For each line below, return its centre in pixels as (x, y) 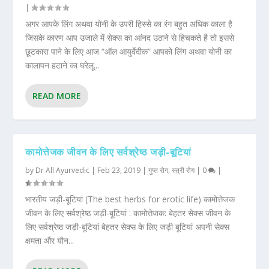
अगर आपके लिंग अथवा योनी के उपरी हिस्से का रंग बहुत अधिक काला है (129, 24)
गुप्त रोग (159, 171)
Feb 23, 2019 (119, 171)
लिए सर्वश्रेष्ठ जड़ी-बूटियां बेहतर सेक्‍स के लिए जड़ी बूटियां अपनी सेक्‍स (128, 227)
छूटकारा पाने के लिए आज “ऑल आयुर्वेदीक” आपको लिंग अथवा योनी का (129, 52)
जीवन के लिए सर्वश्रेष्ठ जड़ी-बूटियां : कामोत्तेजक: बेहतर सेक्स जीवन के (128, 213)
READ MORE (57, 96)
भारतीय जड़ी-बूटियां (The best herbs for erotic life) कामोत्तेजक (130, 199)
